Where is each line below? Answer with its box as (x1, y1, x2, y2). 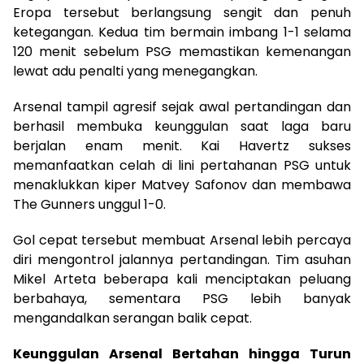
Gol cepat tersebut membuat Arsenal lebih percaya (13, 231, 351, 249)
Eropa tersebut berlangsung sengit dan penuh (13, 3, 351, 22)
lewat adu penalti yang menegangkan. (13, 62, 258, 80)
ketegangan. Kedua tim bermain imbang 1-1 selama (13, 23, 351, 41)
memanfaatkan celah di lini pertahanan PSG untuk (13, 156, 351, 175)
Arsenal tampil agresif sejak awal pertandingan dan (13, 97, 351, 116)
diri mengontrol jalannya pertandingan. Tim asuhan (13, 250, 351, 269)
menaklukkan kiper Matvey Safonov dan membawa (13, 175, 351, 194)
